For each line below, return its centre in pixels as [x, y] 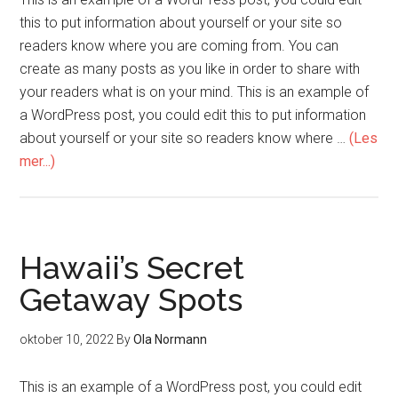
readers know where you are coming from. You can [179, 45]
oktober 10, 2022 [67, 339]
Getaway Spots [131, 299]
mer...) [38, 161]
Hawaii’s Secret [132, 267]
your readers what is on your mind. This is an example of [195, 92]
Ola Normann [171, 339]
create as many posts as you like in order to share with [190, 68]
